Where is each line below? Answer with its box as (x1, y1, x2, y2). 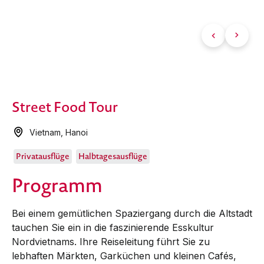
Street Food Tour (12, 97, 118, 117)
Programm (12, 171, 103, 199)
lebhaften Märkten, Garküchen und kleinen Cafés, (12, 249, 236, 262)
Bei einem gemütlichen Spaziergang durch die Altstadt (12, 207, 252, 219)
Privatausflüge (16, 150, 70, 162)
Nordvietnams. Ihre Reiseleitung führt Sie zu (12, 235, 210, 247)
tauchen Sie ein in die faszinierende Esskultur (12, 221, 214, 233)
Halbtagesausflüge (78, 150, 147, 162)
